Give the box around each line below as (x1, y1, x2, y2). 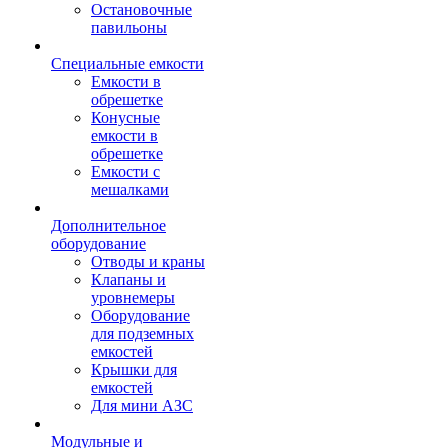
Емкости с (91, 163, 160, 180)
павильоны (91, 19, 167, 36)
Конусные (91, 109, 160, 126)
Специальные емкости (51, 55, 204, 72)
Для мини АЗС (91, 397, 193, 414)
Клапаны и (91, 271, 166, 288)
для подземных (91, 325, 194, 342)
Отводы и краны (91, 253, 205, 270)
